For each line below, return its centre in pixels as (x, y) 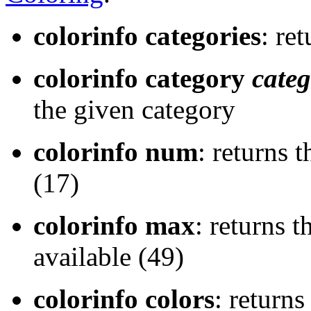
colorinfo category (143, 78)
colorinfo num (116, 151)
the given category (134, 109)
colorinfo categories (147, 35)
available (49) (109, 256)
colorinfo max (114, 225)
